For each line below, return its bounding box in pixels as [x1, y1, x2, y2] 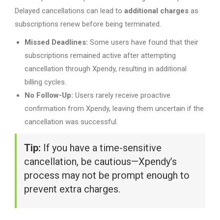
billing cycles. [25, 78, 66, 86]
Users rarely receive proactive [73, 91, 170, 100]
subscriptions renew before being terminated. [15, 20, 161, 28]
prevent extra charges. [24, 183, 120, 195]
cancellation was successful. [25, 117, 118, 126]
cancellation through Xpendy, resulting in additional [25, 64, 187, 73]
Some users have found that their [88, 38, 198, 47]
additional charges [124, 6, 189, 15]
